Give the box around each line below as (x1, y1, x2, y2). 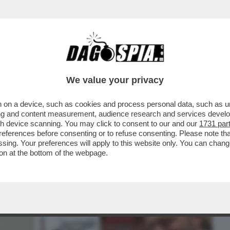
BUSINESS (7, 59, 47, 71)
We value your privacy (66, 75, 164, 85)
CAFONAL (60, 59, 97, 71)
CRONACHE (110, 59, 153, 71)
